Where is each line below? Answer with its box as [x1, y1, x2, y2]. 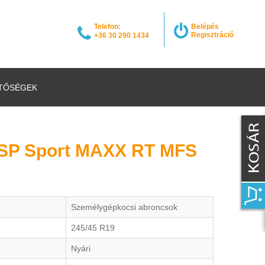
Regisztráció [191, 31, 234, 39]
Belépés [191, 22, 219, 31]
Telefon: [94, 22, 121, 31]
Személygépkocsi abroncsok [71, 202, 177, 212]
